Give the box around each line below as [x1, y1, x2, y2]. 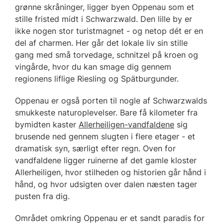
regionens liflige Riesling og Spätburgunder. [15, 73, 179, 84]
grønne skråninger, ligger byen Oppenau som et [15, 1, 194, 12]
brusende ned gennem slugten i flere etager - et [15, 131, 195, 141]
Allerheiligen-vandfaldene [79, 119, 174, 129]
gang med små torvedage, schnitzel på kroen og [15, 49, 198, 60]
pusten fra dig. [15, 191, 70, 201]
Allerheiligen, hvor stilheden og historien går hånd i [15, 167, 206, 177]
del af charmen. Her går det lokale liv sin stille [15, 37, 188, 48]
